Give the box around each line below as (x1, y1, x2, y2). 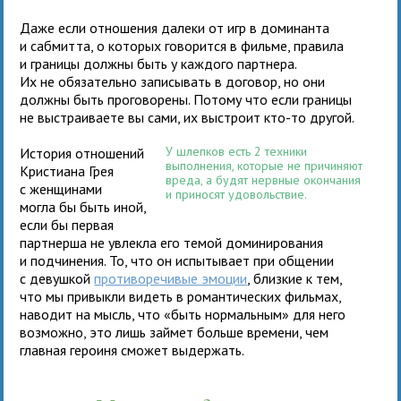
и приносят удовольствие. (166, 185, 308, 202)
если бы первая (20, 215, 115, 234)
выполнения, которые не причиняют (166, 157, 363, 174)
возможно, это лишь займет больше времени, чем (20, 322, 329, 341)
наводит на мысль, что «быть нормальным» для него (20, 304, 346, 323)
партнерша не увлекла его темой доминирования (20, 233, 324, 252)
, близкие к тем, (247, 269, 343, 287)
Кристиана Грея (20, 161, 115, 180)
